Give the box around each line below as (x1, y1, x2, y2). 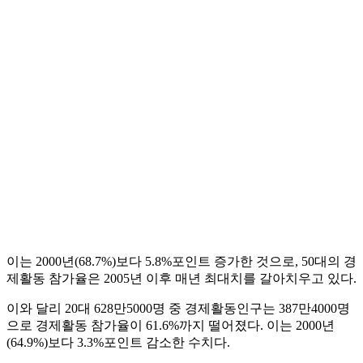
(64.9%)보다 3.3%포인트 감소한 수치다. (6, 335, 230, 350)
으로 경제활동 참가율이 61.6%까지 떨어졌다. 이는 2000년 (6, 318, 335, 333)
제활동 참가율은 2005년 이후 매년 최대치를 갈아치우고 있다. (6, 271, 357, 286)
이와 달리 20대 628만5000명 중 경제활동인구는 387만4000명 (6, 301, 350, 316)
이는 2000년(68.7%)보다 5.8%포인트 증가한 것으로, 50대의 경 (6, 254, 357, 269)
